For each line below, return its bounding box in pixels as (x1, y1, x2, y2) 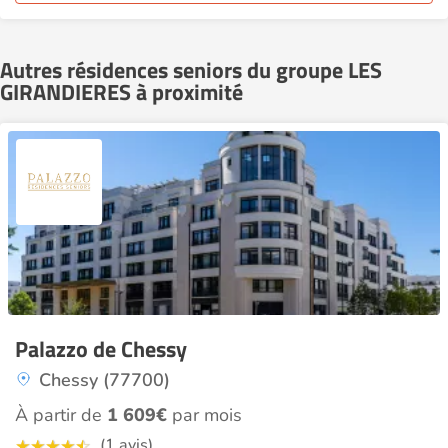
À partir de (15, 403, 107, 427)
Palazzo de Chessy (15, 332, 187, 366)
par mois (167, 403, 242, 427)
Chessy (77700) (39, 368, 170, 392)
